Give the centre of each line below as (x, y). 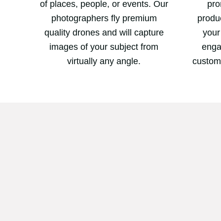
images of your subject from (104, 47)
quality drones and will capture (104, 33)
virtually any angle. (104, 61)
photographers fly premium (104, 18)
